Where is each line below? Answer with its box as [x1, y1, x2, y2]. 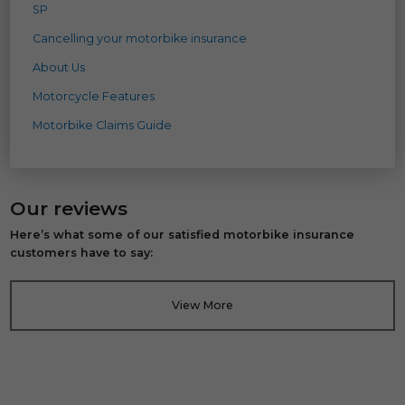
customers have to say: [10, 245, 154, 259]
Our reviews [10, 196, 128, 220]
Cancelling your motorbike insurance [33, 31, 248, 45]
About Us [33, 60, 86, 74]
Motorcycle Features [33, 89, 155, 103]
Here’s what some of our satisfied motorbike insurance [10, 227, 355, 241]
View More [172, 297, 233, 312]
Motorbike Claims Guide [33, 118, 173, 132]
